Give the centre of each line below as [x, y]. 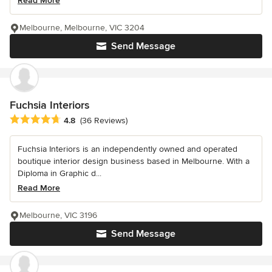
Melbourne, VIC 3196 [58, 215]
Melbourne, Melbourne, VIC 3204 [82, 28]
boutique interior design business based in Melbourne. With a [134, 161]
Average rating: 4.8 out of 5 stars [78, 119]
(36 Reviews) [104, 120]
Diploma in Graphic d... [59, 173]
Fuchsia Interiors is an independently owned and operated [127, 149]
